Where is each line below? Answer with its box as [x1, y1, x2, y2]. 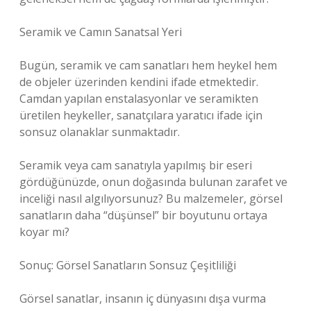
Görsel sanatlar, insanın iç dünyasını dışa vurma [19, 291, 266, 306]
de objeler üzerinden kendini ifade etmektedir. [19, 74, 258, 90]
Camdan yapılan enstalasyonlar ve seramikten [19, 91, 258, 106]
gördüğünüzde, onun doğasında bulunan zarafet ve [19, 174, 287, 190]
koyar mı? [19, 224, 69, 239]
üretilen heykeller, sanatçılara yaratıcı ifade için [19, 108, 262, 123]
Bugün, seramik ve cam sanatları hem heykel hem [19, 58, 277, 73]
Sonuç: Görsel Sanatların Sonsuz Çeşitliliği [19, 258, 236, 273]
